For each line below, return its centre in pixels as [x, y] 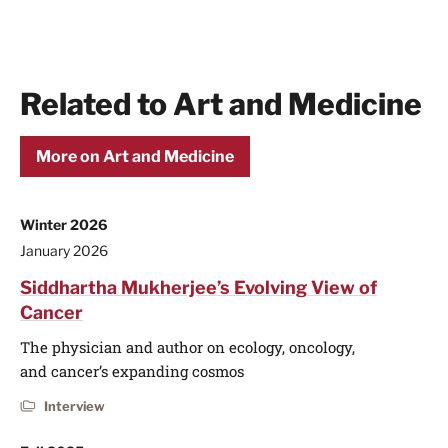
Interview [74, 405]
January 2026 [64, 250]
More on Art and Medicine [135, 156]
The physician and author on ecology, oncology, [187, 346]
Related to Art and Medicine [221, 103]
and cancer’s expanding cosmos [132, 370]
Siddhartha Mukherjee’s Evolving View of [198, 287]
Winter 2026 [64, 224]
